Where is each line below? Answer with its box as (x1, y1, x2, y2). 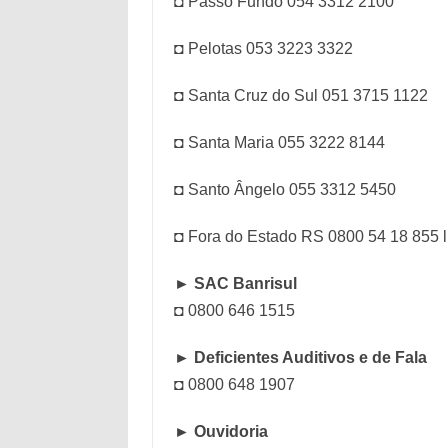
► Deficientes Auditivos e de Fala (173, 349, 427, 366)
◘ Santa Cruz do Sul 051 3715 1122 (173, 87, 428, 104)
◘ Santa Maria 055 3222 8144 (173, 134, 385, 151)
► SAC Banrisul (173, 275, 297, 292)
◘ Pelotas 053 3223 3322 (173, 40, 353, 57)
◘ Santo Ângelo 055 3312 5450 (173, 181, 396, 198)
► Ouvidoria (173, 423, 268, 440)
